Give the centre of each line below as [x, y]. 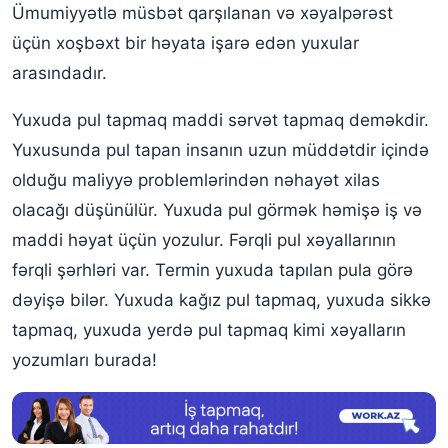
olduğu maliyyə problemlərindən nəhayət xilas [196, 180]
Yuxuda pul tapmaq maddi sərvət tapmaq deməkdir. [220, 120]
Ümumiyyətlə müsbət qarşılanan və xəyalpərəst [202, 13]
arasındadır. [59, 73]
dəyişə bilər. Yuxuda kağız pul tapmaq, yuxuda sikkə [221, 300]
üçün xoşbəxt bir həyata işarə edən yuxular [185, 43]
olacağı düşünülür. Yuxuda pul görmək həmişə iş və [217, 210]
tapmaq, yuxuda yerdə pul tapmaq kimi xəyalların [209, 330]
